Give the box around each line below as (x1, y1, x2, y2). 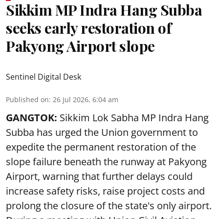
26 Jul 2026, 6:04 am (53, 95, 118, 104)
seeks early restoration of (6, 18, 171, 38)
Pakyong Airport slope (6, 36, 155, 56)
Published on (6, 95, 49, 104)
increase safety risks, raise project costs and (6, 184, 205, 197)
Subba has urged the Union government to (6, 126, 198, 139)
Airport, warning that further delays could (6, 170, 193, 183)
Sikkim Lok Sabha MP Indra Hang (60, 111, 209, 124)
